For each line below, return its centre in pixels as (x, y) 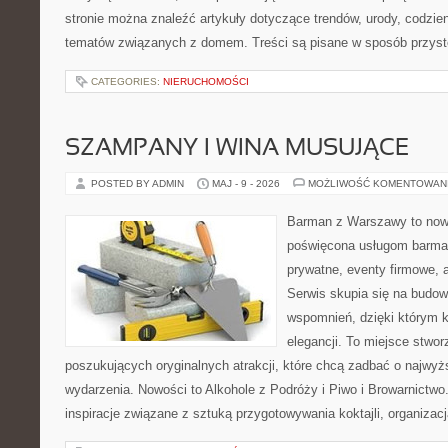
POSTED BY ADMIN (139, 183)
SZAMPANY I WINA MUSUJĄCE (237, 149)
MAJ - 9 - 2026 (246, 183)
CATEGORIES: (127, 81)
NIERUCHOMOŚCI (206, 81)
